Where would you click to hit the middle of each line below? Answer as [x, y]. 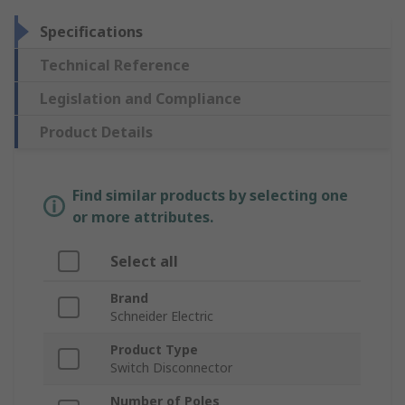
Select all [144, 262]
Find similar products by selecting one [210, 196]
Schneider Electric [162, 316]
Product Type [154, 350]
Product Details [96, 132]
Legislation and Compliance [141, 99]
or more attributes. [143, 217]
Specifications [91, 32]
